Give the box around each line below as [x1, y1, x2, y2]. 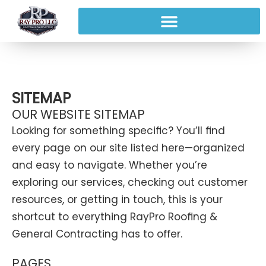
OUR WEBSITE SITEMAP [12, 106, 145, 123]
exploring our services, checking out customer [12, 175, 248, 189]
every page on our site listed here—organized [12, 141, 245, 155]
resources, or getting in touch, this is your [12, 192, 223, 207]
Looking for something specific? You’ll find [12, 123, 225, 138]
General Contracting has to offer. [12, 227, 182, 241]
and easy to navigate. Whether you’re [12, 158, 207, 172]
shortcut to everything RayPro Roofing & [12, 210, 217, 224]
